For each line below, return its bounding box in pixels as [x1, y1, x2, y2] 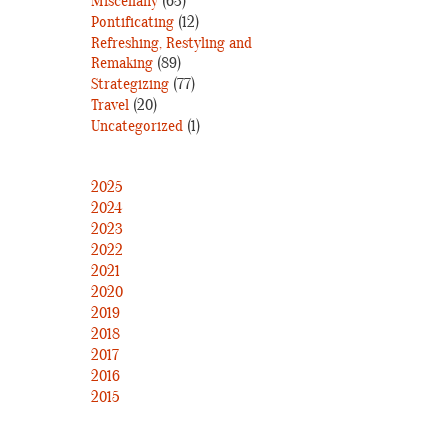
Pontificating [91, 12, 174, 33]
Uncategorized [91, 116, 183, 137]
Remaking [91, 53, 153, 74]
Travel [91, 95, 129, 116]
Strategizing [91, 74, 169, 95]
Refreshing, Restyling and [91, 33, 252, 54]
